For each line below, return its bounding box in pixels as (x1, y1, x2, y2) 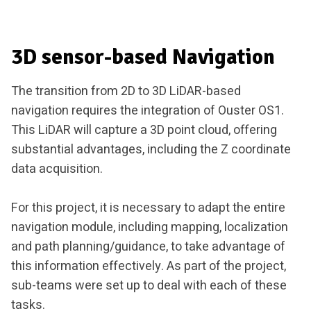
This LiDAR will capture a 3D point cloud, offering (11, 121, 277, 140)
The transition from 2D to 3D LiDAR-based (11, 82, 241, 101)
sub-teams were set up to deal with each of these (11, 276, 287, 296)
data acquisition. (11, 160, 103, 179)
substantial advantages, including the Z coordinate (11, 140, 291, 160)
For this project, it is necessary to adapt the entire (11, 199, 285, 218)
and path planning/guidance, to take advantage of (11, 237, 285, 257)
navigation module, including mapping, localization (11, 218, 288, 237)
